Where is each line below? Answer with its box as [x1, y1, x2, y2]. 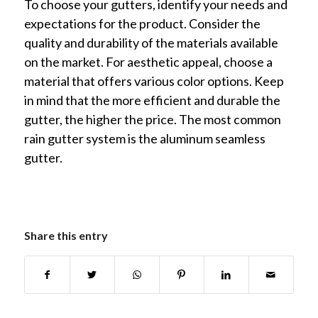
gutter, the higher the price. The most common [23, 111, 281, 127]
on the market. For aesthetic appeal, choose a [23, 53, 273, 70]
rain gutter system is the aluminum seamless [23, 130, 265, 146]
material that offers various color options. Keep [23, 72, 284, 89]
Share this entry [23, 229, 108, 243]
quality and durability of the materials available [23, 34, 278, 50]
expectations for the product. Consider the [23, 15, 261, 31]
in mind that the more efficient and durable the [23, 92, 280, 108]
